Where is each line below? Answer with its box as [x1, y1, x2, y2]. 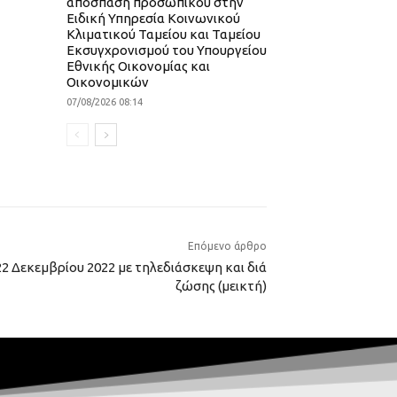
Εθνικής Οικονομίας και [66, 58, 210, 74]
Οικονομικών [66, 74, 149, 90]
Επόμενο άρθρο [188, 240, 267, 253]
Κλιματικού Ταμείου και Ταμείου [66, 27, 261, 43]
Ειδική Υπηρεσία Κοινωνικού [66, 11, 240, 27]
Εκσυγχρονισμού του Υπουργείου [66, 43, 267, 58]
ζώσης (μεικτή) [175, 278, 267, 294]
